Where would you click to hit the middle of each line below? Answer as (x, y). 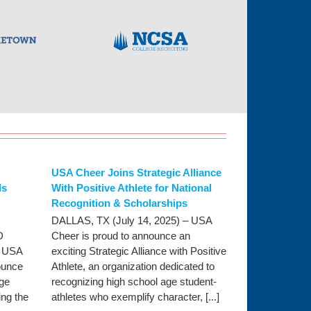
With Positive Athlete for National (131, 188)
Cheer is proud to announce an (120, 236)
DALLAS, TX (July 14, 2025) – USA (131, 221)
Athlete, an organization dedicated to (133, 267)
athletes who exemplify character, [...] (135, 297)
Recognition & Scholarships (119, 203)
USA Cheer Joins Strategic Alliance (136, 173)
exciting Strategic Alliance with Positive (138, 251)
